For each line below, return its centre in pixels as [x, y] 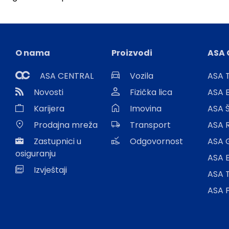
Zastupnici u [58, 142]
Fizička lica [151, 93]
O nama [33, 53]
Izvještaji [50, 170]
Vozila [142, 76]
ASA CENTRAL [67, 76]
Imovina [146, 109]
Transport [150, 125]
